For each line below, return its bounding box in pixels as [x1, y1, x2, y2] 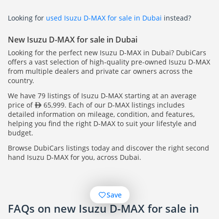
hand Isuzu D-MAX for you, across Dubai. [8, 153, 141, 162]
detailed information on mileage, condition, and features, [8, 109, 195, 119]
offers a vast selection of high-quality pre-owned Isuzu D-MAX [8, 57, 210, 67]
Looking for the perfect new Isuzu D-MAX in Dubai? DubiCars [8, 48, 206, 58]
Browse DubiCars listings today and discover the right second [8, 143, 209, 153]
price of [8, 100, 35, 110]
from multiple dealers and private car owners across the [8, 66, 193, 76]
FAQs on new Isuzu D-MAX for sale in [8, 201, 199, 216]
